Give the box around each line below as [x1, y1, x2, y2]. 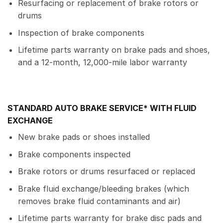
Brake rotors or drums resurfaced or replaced [17, 166, 195, 177]
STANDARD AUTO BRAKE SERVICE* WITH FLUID [7, 103, 197, 113]
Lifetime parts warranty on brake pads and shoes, [17, 45, 210, 55]
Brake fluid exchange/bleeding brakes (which [17, 183, 189, 194]
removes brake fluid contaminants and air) [17, 196, 181, 206]
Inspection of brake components [17, 27, 144, 38]
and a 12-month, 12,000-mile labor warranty [17, 57, 187, 68]
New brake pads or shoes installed [17, 131, 150, 142]
